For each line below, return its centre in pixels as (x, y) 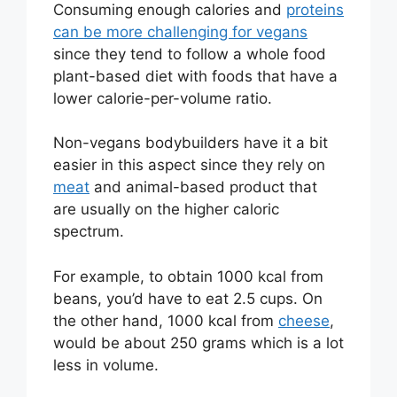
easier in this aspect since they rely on (189, 165)
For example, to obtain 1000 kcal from (188, 276)
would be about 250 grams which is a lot (198, 343)
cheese (304, 320)
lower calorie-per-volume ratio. (163, 98)
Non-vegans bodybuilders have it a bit (191, 143)
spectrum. (89, 232)
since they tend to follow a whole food (190, 54)
